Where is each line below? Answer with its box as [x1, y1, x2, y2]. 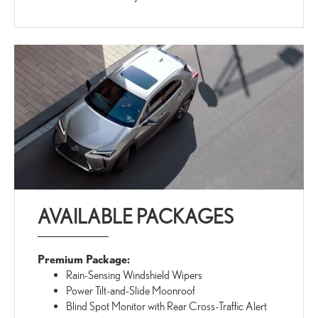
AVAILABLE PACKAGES [38, 205, 234, 229]
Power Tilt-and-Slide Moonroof [66, 284, 196, 298]
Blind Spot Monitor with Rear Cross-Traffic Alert [66, 300, 268, 314]
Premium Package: [38, 252, 131, 266]
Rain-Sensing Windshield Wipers [66, 268, 203, 283]
